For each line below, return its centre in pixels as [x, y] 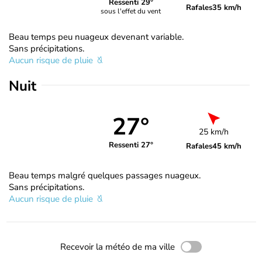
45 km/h [227, 146]
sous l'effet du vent [131, 11]
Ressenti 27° [131, 145]
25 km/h [214, 132]
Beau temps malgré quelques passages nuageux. [105, 175]
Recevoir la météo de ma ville [118, 247]
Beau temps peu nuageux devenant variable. [96, 37]
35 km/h [227, 7]
